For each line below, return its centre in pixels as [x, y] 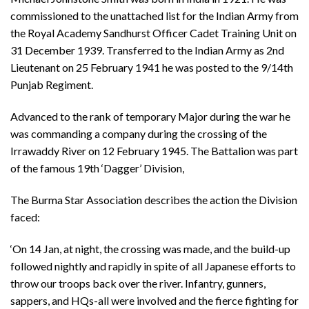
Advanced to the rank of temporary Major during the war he [150, 116]
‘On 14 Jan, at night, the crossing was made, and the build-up [150, 248]
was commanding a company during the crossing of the [139, 133]
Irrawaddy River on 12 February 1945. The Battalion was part [154, 150]
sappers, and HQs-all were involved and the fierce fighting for [154, 300]
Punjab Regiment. [52, 85]
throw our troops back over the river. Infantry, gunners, [138, 283]
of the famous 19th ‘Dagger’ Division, [97, 168]
